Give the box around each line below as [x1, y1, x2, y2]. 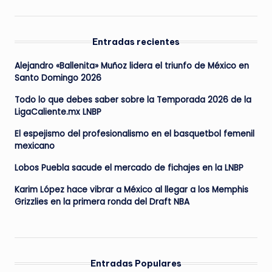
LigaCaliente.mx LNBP [15, 106, 101, 118]
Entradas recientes [92, 36, 180, 47]
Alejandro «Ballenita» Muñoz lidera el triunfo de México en [15, 59, 249, 72]
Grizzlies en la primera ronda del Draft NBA [15, 195, 189, 208]
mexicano [15, 140, 55, 152]
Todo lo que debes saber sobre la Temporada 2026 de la [15, 93, 251, 106]
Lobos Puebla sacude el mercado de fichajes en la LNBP [15, 161, 243, 174]
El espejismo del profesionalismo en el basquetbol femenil [15, 127, 254, 140]
